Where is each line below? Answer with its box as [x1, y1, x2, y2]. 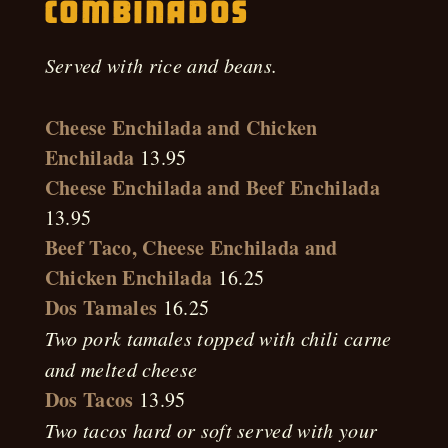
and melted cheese [44, 356, 198, 382]
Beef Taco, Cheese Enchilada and [44, 233, 338, 262]
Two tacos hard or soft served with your [44, 417, 378, 443]
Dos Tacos [44, 385, 134, 414]
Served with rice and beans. [44, 52, 278, 78]
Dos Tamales [44, 293, 158, 322]
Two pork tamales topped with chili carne [44, 325, 392, 351]
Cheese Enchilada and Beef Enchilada [44, 173, 380, 202]
